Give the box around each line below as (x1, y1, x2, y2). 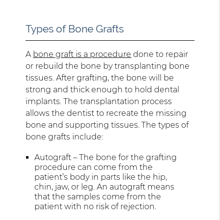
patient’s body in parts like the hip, (34, 172, 167, 182)
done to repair (131, 49, 189, 59)
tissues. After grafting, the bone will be (26, 73, 174, 82)
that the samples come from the (34, 192, 162, 201)
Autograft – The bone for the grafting (34, 152, 177, 162)
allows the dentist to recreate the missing (26, 108, 187, 118)
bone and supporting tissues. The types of (26, 120, 189, 130)
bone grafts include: (26, 132, 104, 141)
